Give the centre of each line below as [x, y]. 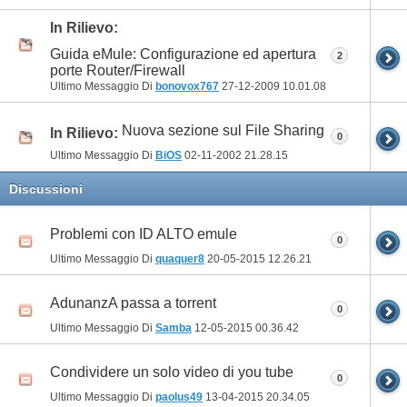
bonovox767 [187, 86]
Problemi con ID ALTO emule [144, 234]
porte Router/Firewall [118, 70]
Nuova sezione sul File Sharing [223, 131]
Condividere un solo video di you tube [172, 372]
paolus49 [179, 397]
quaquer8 [180, 258]
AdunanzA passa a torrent [133, 303]
